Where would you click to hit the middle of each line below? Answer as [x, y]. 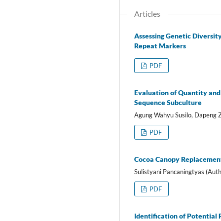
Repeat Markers [160, 45]
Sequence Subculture [168, 102]
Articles [147, 13]
